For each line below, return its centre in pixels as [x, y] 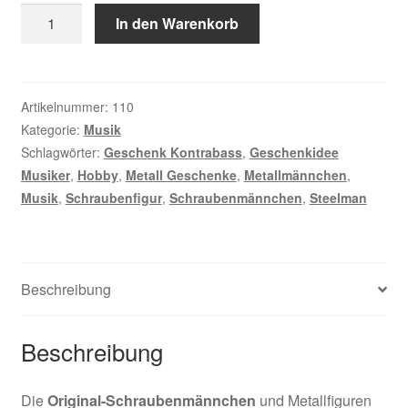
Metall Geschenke [181, 175]
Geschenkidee [294, 153]
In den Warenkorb [178, 24]
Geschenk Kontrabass [173, 153]
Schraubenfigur [113, 198]
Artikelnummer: [66, 107]
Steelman [338, 198]
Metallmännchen [295, 175]
